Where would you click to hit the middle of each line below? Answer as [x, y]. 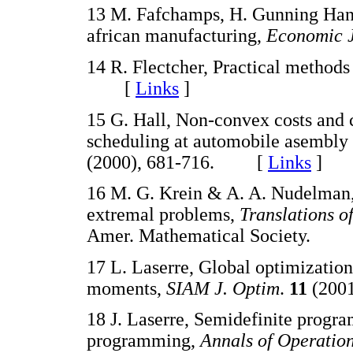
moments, [126, 288]
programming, [143, 341]
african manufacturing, [176, 36]
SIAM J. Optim [223, 288]
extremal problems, [163, 215]
